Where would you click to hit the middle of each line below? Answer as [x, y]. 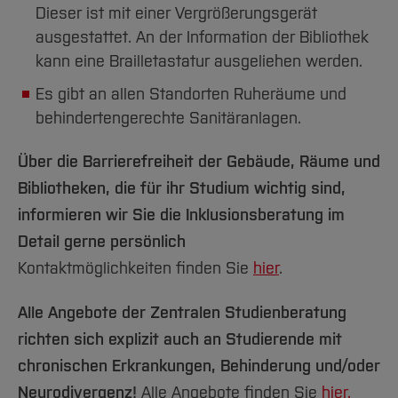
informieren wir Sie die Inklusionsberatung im [181, 215]
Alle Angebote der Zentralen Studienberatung [182, 313]
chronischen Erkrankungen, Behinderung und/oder [199, 366]
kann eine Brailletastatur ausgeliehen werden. [199, 61]
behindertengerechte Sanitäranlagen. [168, 118]
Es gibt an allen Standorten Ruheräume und [191, 94]
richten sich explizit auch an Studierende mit [180, 339]
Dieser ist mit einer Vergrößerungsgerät [176, 13]
